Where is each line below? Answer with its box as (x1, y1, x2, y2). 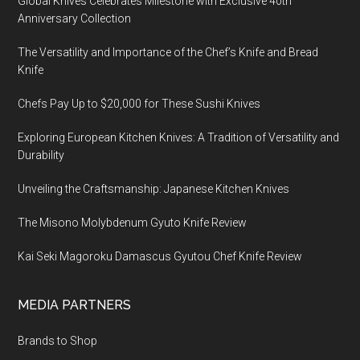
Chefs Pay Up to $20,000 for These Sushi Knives (18, 97, 261, 110)
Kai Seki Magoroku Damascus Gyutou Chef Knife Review (18, 250, 303, 263)
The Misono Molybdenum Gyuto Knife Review (18, 216, 247, 229)
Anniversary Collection (18, 12, 132, 25)
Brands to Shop (18, 334, 98, 347)
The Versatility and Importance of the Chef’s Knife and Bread (18, 46, 319, 59)
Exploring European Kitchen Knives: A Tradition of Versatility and (18, 131, 340, 144)
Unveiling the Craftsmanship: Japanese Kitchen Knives (18, 182, 290, 195)
